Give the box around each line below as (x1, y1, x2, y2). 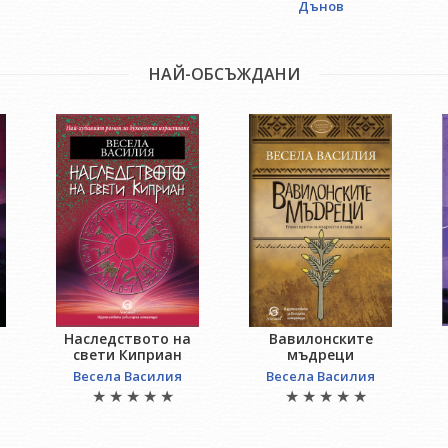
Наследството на (63, 328, 191, 348)
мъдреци (287, 344, 355, 364)
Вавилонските (268, 328, 373, 348)
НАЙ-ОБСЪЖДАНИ (148, 62, 300, 85)
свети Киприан (72, 344, 182, 364)
